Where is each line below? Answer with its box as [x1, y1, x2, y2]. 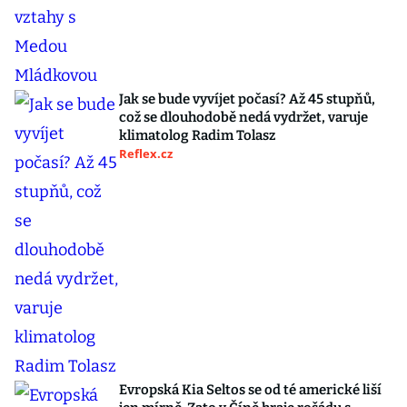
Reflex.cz [119, 145, 173, 163]
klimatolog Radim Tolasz [119, 127, 275, 144]
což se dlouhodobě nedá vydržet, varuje [119, 109, 368, 126]
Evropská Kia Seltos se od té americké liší [119, 382, 382, 399]
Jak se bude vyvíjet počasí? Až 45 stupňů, [119, 91, 375, 108]
